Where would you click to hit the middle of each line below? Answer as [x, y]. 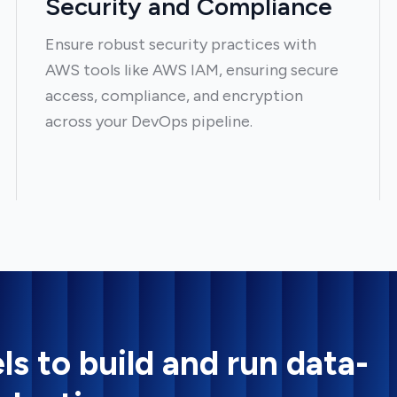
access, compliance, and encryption [174, 96]
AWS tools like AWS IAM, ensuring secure [191, 70]
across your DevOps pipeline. [148, 121]
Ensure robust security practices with [180, 44]
